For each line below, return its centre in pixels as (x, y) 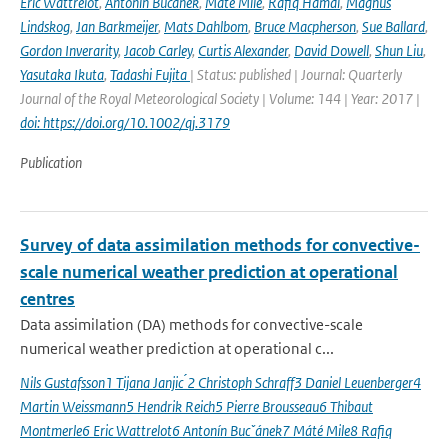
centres (47, 299)
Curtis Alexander (243, 50)
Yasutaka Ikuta (62, 74)
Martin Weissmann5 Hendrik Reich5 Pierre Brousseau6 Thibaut (196, 406)
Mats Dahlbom (206, 26)
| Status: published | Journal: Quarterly (296, 74)
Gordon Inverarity (69, 50)
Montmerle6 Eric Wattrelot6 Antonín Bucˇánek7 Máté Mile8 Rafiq (206, 430)
